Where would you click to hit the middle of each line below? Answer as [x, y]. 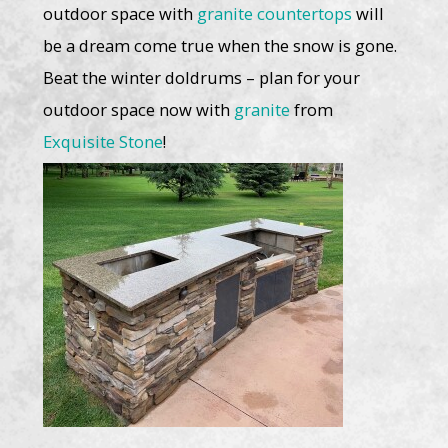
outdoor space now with [138, 110]
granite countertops [274, 14]
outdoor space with [119, 14]
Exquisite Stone [102, 142]
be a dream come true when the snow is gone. [221, 46]
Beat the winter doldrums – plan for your [201, 78]
